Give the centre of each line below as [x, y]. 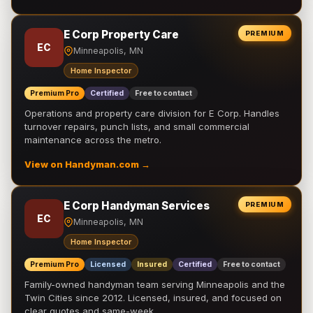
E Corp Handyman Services [137, 206]
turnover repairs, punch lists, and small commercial [137, 126]
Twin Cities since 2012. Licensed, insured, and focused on [153, 298]
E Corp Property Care [121, 35]
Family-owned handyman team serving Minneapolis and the [155, 284]
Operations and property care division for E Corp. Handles [152, 113]
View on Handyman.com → [87, 165]
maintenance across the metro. [93, 140]
